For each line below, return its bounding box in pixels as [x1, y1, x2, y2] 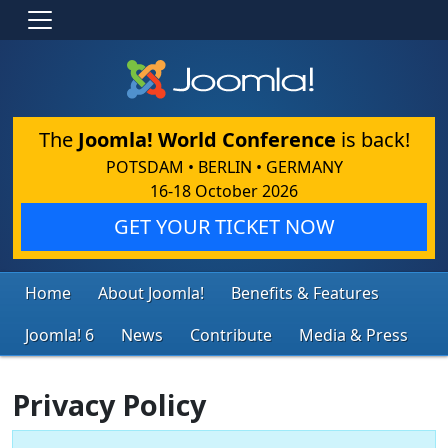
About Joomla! [98, 281, 204, 304]
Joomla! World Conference [77, 125, 336, 153]
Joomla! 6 [25, 323, 94, 346]
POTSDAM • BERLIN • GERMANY [105, 155, 343, 178]
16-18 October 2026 [150, 179, 298, 202]
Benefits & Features [231, 281, 379, 304]
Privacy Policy [12, 384, 206, 424]
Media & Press [299, 323, 408, 346]
